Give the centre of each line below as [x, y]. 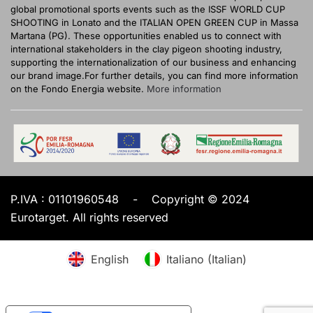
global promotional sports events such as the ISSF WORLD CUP [148, 9]
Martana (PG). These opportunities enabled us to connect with [146, 36]
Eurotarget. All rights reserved [89, 217]
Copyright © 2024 [201, 199]
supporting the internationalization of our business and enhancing [153, 62]
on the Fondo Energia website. [79, 89]
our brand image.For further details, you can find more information [154, 75]
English [109, 259]
